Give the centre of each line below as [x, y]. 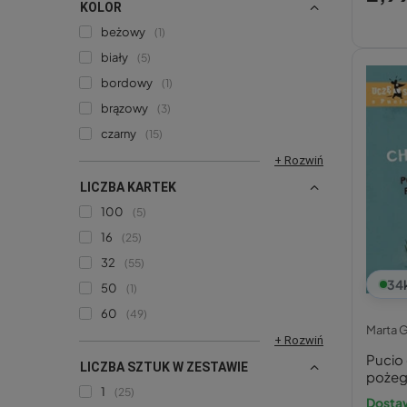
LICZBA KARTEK [128, 187]
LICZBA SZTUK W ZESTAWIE [164, 367]
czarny [119, 133]
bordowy [127, 82]
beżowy [123, 31]
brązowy [124, 108]
